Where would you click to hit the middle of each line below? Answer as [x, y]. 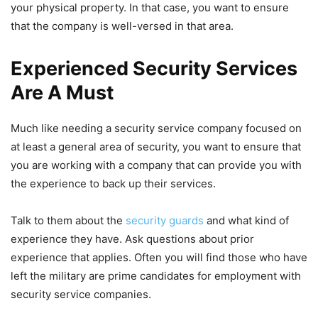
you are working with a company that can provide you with [156, 165]
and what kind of [246, 220]
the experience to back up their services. [113, 183]
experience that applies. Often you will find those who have [159, 257]
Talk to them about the [68, 220]
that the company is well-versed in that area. [122, 26]
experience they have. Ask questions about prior [132, 238]
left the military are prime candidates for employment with [156, 275]
